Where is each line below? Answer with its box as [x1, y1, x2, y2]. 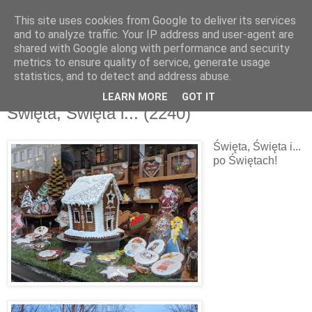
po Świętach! [212, 154, 277, 166]
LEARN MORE [102, 91, 168, 104]
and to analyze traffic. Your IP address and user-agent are [14, 28, 294, 41]
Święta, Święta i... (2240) [7, 103, 191, 123]
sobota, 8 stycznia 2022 [7, 95, 141, 104]
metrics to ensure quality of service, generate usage [14, 56, 270, 69]
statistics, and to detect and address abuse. [14, 70, 231, 83]
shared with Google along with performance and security [14, 42, 290, 55]
